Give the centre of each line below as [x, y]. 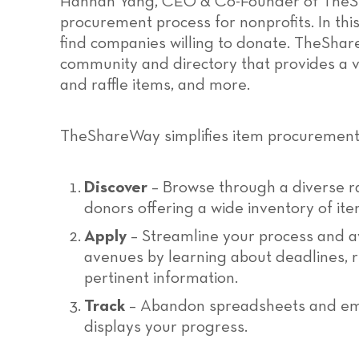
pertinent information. [161, 278]
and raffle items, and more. [155, 85]
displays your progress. [166, 327]
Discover [116, 188]
